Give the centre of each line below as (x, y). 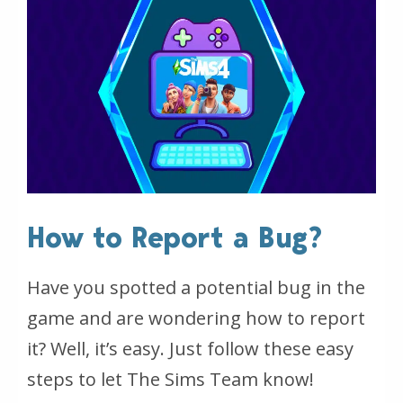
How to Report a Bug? (175, 237)
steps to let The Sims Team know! (170, 379)
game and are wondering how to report (196, 318)
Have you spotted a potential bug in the (196, 287)
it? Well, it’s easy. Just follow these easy (190, 349)
